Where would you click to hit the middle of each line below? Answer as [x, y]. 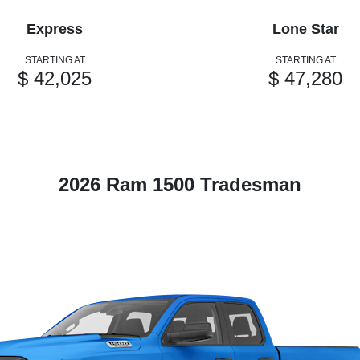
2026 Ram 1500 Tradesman [180, 185]
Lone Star [305, 29]
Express [55, 29]
